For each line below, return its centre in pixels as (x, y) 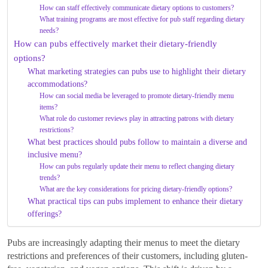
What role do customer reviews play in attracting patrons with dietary (137, 119)
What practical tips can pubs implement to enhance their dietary (135, 202)
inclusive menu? (54, 155)
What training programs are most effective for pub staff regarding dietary (142, 19)
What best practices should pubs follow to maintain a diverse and (137, 142)
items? (49, 107)
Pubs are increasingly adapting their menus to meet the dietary (124, 243)
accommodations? (57, 84)
